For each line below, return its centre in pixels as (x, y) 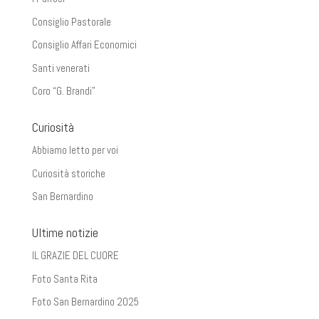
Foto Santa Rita (64, 278)
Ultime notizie (65, 233)
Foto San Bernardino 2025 (85, 302)
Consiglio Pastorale (71, 21)
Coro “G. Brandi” (63, 91)
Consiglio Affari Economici (84, 45)
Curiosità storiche (68, 173)
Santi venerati (61, 68)
